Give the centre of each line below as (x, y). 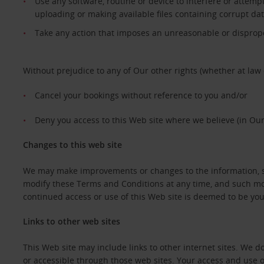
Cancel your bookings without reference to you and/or (141, 95)
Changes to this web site (72, 145)
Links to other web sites (71, 221)
